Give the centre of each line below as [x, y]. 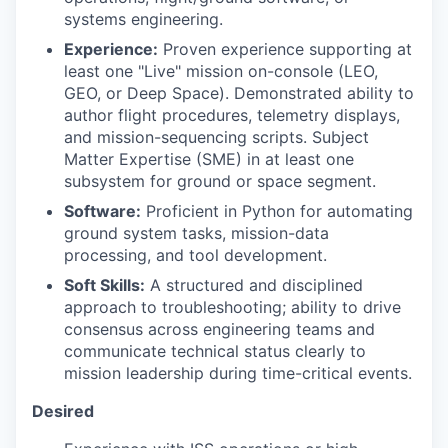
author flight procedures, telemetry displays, [232, 115]
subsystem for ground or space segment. [220, 181]
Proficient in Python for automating [277, 211]
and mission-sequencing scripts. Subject [216, 137]
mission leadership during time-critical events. [238, 373]
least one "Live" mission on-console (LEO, [221, 71]
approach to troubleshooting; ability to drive [232, 307]
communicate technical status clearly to [215, 351]
